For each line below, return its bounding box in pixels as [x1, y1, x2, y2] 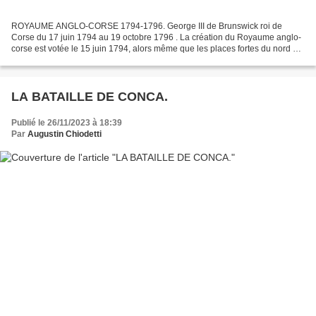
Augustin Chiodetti [28, 129, 102, 140]
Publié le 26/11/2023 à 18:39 [11, 118, 122, 128]
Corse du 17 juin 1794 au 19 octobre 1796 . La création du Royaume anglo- [11, 32, 301, 43]
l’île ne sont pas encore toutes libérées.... [11, 55, 167, 66]
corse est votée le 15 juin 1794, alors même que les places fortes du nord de [11, 44, 303, 54]
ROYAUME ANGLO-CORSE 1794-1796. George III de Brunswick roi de [11, 21, 282, 32]
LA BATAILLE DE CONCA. [11, 90, 168, 104]
